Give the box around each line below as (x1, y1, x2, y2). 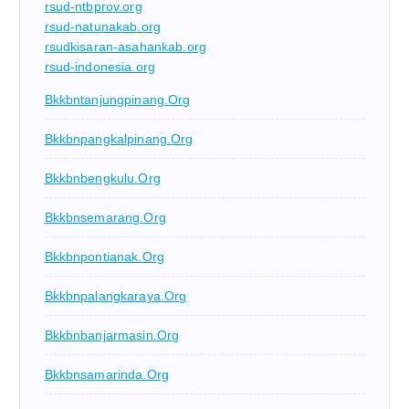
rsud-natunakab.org (44, 19, 162, 35)
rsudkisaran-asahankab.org (44, 39, 207, 55)
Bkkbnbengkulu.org (44, 171, 161, 186)
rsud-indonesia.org (44, 59, 156, 75)
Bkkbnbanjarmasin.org (44, 328, 180, 343)
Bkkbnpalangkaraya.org (44, 288, 187, 304)
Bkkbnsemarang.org (44, 210, 166, 225)
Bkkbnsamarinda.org (44, 367, 170, 383)
